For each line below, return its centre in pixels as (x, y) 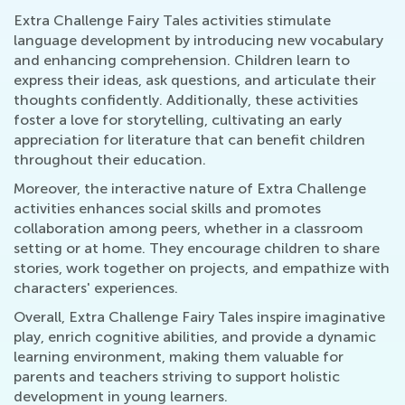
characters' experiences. (96, 288)
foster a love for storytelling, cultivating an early (178, 120)
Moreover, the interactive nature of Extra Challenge (190, 189)
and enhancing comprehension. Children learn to (182, 61)
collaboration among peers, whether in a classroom (188, 229)
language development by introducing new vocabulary (198, 41)
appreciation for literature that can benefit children (189, 140)
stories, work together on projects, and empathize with (202, 268)
